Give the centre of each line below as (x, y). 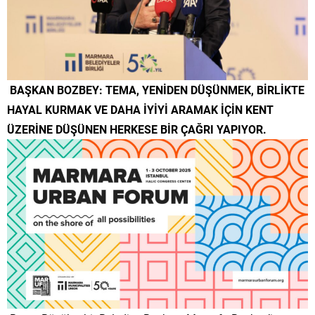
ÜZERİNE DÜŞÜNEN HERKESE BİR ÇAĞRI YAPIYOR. (137, 129)
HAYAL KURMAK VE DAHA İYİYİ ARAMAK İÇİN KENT (140, 110)
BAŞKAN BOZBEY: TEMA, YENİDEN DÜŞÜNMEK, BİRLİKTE (156, 90)
